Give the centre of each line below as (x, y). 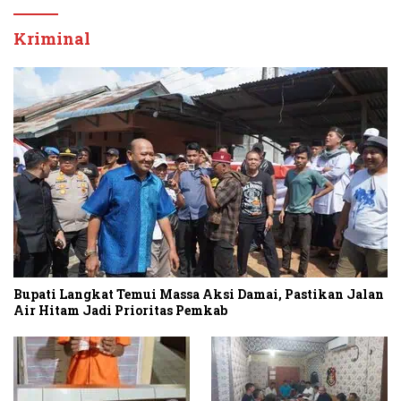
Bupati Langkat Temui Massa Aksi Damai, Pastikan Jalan (199, 294)
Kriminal (52, 38)
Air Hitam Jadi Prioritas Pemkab (120, 310)
